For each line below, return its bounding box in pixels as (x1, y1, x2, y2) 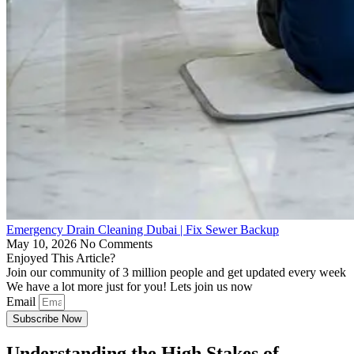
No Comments (80, 236, 153, 250)
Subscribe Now (13, 312, 81, 325)
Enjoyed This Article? (6, 250, 115, 265)
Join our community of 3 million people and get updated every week (6, 265, 346, 279)
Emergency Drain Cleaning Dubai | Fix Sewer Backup (6, 222, 279, 236)
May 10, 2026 (6, 236, 80, 250)
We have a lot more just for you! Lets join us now (6, 279, 253, 293)
